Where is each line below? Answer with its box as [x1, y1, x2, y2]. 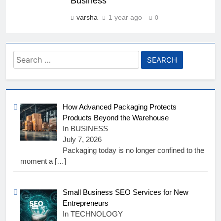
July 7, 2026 [63, 135, 102, 144]
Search [13, 51, 42, 62]
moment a [20, 156, 55, 165]
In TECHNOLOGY [63, 210, 123, 219]
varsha [76, 13, 98, 21]
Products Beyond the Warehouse [63, 113, 169, 122]
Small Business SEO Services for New [63, 188, 189, 197]
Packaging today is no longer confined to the [63, 146, 205, 154]
